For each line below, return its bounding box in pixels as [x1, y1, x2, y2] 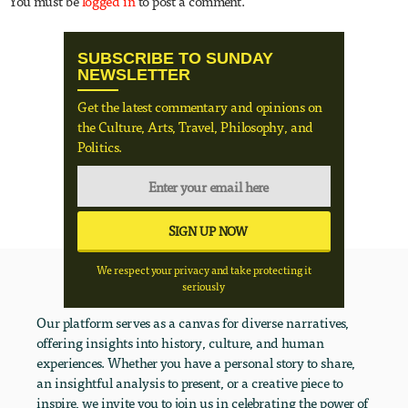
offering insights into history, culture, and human [36, 333, 324, 352]
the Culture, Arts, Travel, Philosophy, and [77, 117, 314, 137]
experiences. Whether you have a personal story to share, [36, 353, 355, 372]
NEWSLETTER [77, 66, 191, 85]
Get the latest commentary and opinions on [77, 97, 323, 117]
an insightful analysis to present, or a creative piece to [36, 373, 343, 393]
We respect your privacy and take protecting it [96, 262, 311, 278]
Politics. [77, 138, 123, 157]
